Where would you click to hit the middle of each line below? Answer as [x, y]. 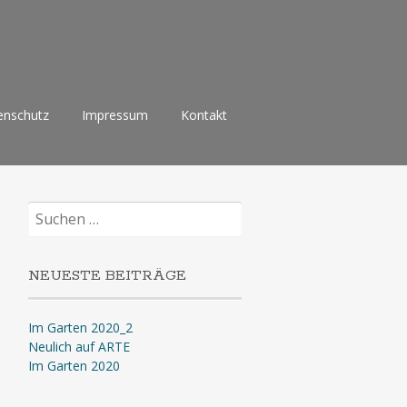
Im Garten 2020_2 [80, 328]
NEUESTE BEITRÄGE [107, 276]
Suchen [48, 209]
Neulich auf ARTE [79, 347]
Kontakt [204, 115]
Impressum [115, 115]
